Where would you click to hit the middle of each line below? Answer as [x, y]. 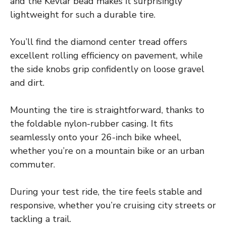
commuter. [33, 165]
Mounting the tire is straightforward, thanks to [107, 110]
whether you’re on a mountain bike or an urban [107, 151]
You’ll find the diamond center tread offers [99, 42]
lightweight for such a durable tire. [83, 15]
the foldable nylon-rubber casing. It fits [92, 124]
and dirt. [27, 83]
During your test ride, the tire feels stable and [106, 192]
